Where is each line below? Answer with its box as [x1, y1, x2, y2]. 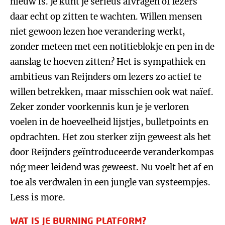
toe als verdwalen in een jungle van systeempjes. [10, 177, 210, 188]
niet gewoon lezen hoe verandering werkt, [10, 26, 185, 37]
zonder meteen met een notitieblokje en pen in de [10, 41, 214, 52]
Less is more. [10, 192, 65, 203]
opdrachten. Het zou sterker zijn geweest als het [10, 132, 211, 143]
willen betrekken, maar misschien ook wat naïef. [10, 86, 213, 97]
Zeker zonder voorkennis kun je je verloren [10, 101, 189, 113]
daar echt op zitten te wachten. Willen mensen [10, 11, 202, 22]
